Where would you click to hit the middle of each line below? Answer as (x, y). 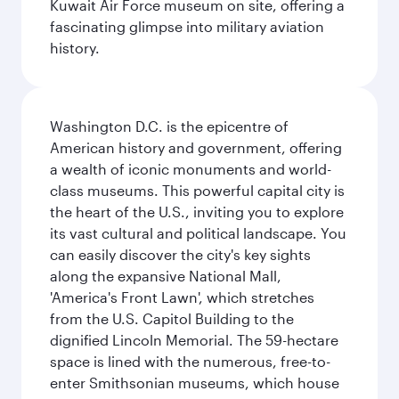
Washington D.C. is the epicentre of (169, 126)
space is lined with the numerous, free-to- (190, 361)
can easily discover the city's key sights (180, 254)
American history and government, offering (196, 147)
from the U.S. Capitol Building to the (172, 318)
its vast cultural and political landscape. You (198, 233)
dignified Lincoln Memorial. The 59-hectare (194, 340)
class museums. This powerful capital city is (197, 190)
